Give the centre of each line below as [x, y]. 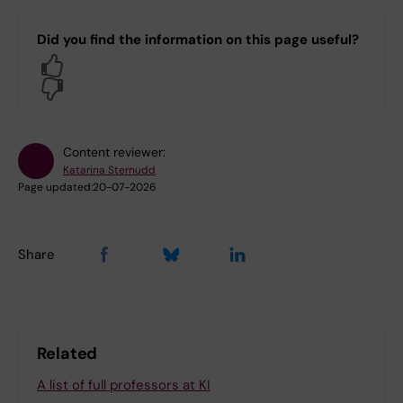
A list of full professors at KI [124, 385]
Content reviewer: [114, 152]
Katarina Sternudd [109, 170]
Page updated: [55, 188]
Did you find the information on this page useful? [198, 40]
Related [67, 354]
